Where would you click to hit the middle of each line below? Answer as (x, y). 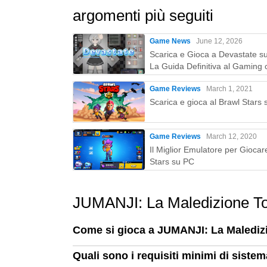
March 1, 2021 (229, 89)
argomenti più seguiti (143, 15)
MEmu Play (171, 78)
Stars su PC (172, 162)
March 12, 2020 (232, 136)
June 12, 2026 (219, 41)
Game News (170, 41)
